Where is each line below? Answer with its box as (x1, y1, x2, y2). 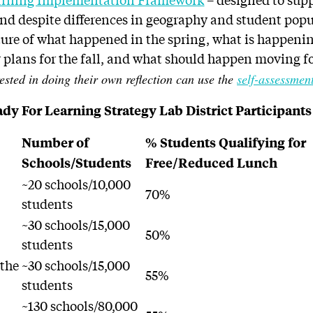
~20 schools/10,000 (22, 175, 131, 193)
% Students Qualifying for (145, 133, 307, 151)
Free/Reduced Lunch (145, 154, 278, 171)
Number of (22, 133, 89, 151)
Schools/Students (22, 154, 132, 171)
